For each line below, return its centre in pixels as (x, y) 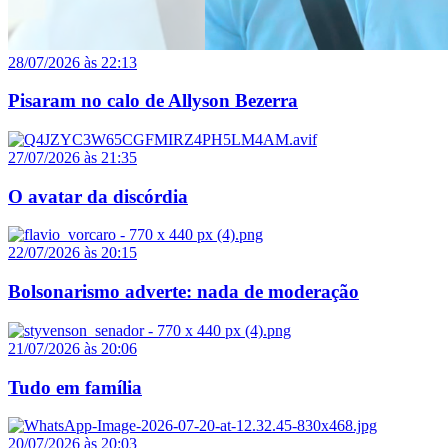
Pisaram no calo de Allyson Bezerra (153, 101)
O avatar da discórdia (98, 196)
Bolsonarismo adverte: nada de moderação (183, 292)
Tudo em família (75, 387)
